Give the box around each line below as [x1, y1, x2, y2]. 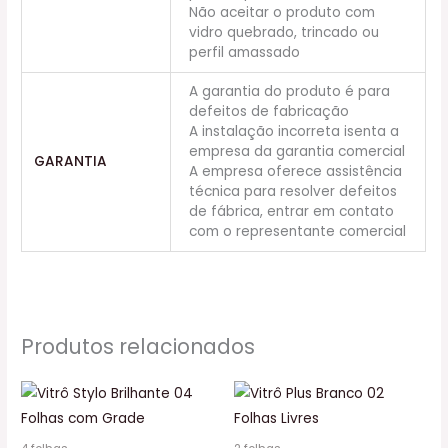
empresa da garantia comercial [189, 141, 406, 161]
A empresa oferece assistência [189, 161, 403, 181]
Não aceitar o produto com [189, 2, 376, 22]
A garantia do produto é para [189, 81, 391, 101]
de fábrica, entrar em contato [189, 201, 395, 221]
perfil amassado [189, 42, 301, 62]
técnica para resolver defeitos [189, 181, 398, 201]
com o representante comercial [189, 221, 407, 241]
